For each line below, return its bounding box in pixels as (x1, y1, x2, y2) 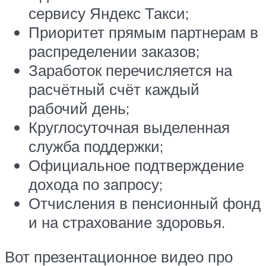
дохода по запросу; (28, 175, 163, 194)
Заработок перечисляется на (28, 61, 232, 80)
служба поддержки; (28, 137, 163, 156)
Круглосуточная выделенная (28, 118, 230, 137)
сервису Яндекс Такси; (28, 4, 189, 23)
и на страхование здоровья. (28, 213, 225, 232)
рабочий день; (28, 99, 129, 118)
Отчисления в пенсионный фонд (28, 194, 261, 213)
